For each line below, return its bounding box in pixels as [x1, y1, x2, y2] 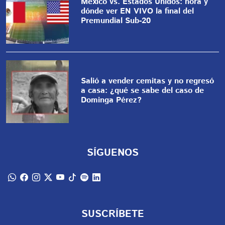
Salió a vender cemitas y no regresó [81, 75, 214, 87]
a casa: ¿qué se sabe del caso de [81, 85, 204, 97]
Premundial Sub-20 [81, 15, 151, 27]
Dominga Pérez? [81, 94, 142, 106]
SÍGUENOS [86, 146, 139, 161]
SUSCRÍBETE [81, 207, 144, 222]
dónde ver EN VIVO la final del [81, 5, 194, 17]
